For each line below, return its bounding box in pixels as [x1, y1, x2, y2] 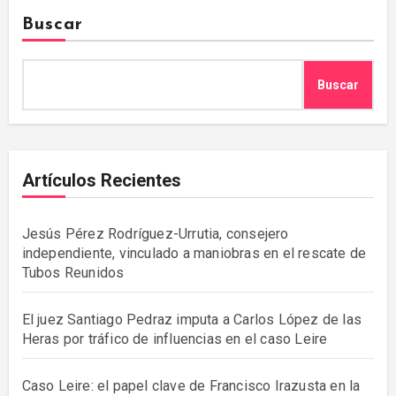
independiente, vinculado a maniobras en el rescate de [21, 245, 367, 263]
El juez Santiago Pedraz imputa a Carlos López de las [21, 311, 362, 329]
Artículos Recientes [21, 170, 181, 192]
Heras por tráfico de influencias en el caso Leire [21, 331, 328, 348]
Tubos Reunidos [21, 264, 125, 282]
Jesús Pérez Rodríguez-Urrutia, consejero [21, 225, 289, 243]
